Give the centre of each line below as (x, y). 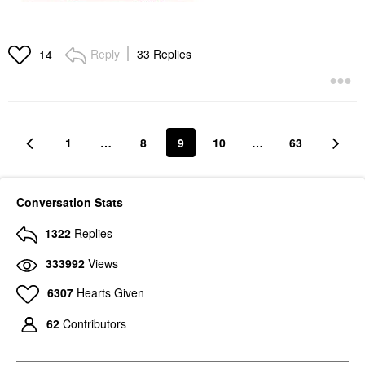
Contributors (95, 323)
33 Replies (164, 54)
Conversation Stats (70, 202)
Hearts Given (110, 292)
